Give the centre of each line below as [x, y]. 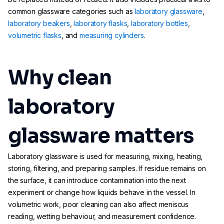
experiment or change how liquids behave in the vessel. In [102, 192]
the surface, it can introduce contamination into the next [97, 180]
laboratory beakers [39, 23]
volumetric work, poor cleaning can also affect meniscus [98, 204]
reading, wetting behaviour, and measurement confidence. [102, 216]
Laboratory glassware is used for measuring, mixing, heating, [105, 156]
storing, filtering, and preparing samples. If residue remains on [107, 168]
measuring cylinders [111, 35]
